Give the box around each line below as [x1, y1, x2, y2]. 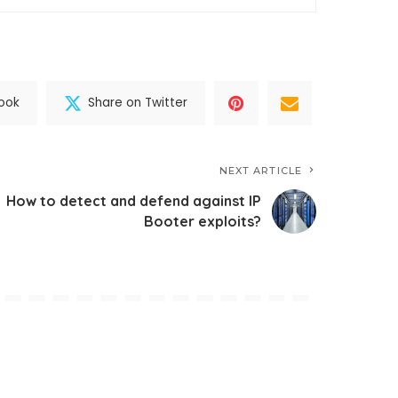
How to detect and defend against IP [6, 191, 261, 210]
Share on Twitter [88, 94, 187, 112]
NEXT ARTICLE [219, 163, 302, 177]
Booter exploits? [144, 211, 261, 230]
